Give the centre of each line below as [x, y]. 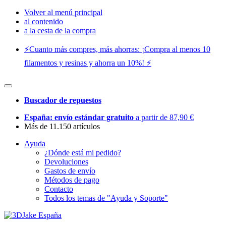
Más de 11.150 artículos [62, 126]
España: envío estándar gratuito [80, 117]
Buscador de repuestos [63, 100]
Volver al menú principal [63, 12]
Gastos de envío [70, 171]
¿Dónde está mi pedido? [83, 153]
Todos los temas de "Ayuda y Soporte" [106, 198]
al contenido [44, 21]
